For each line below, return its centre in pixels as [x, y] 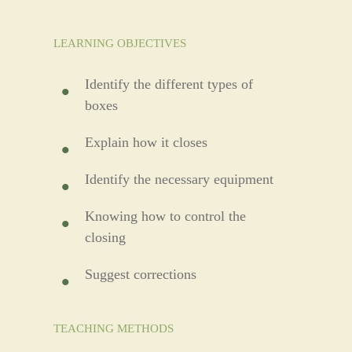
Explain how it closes [146, 142]
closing [105, 237]
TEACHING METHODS [113, 328]
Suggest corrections [141, 274]
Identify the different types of [169, 84]
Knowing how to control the [165, 216]
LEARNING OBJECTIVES [119, 43]
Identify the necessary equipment [179, 179]
